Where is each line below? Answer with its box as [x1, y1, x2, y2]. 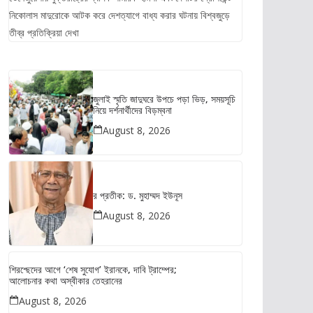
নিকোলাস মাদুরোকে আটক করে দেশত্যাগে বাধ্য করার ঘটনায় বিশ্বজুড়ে [9, 8, 230, 22]
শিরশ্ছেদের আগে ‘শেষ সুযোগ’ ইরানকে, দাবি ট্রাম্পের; [9, 263, 177, 276]
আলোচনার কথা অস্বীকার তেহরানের [9, 274, 122, 287]
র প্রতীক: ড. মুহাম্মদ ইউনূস [93, 188, 182, 202]
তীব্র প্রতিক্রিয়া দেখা [9, 26, 79, 39]
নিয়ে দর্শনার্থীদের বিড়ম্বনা [93, 103, 172, 117]
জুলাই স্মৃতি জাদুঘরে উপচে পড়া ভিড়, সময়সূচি [93, 92, 235, 105]
